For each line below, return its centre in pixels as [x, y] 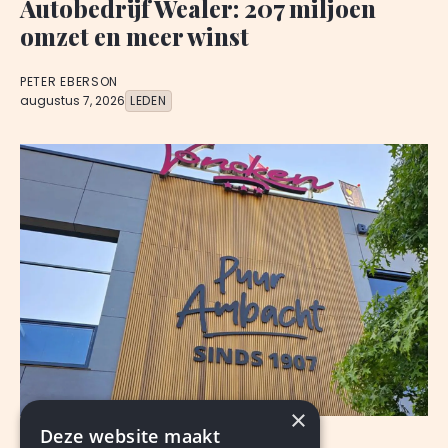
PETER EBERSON [69, 82]
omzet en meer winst [134, 36]
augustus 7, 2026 [72, 101]
